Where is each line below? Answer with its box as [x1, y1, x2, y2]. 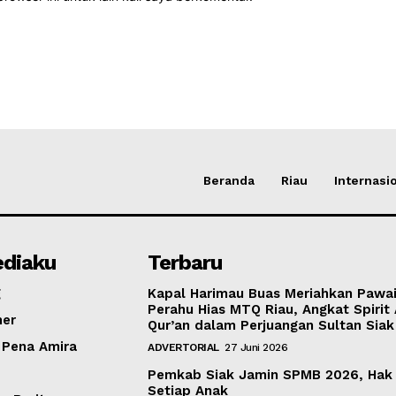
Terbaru [148, 249, 223, 275]
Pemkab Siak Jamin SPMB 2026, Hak [148, 366, 393, 383]
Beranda [203, 172, 255, 187]
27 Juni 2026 [225, 340, 288, 354]
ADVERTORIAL [148, 340, 219, 354]
